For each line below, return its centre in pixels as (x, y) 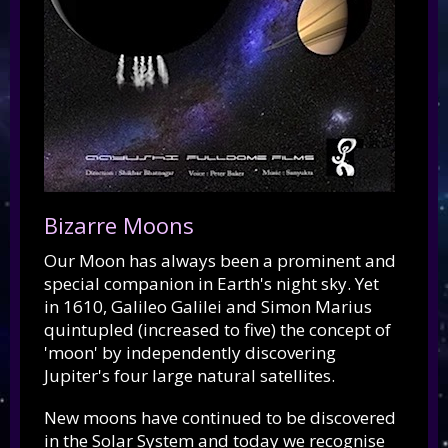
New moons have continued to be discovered (220, 417)
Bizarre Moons (119, 225)
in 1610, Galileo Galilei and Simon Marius (208, 306)
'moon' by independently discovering (190, 352)
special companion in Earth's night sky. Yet (211, 283)
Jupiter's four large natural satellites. (189, 375)
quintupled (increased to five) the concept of (217, 329)
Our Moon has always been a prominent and (220, 260)
